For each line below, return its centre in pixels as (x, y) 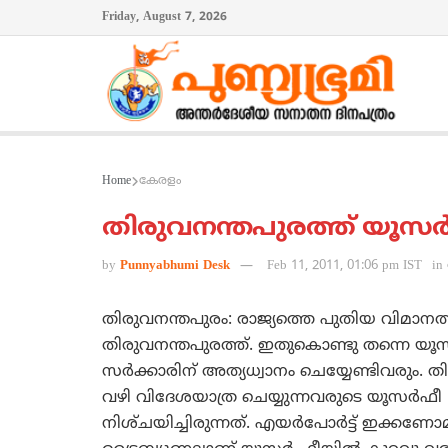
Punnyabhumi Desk (175, 266)
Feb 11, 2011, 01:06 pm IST (344, 266)
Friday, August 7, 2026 (164, 17)
